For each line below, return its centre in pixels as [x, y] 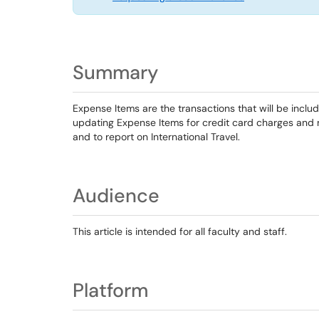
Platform [110, 290]
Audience [116, 195]
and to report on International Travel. [156, 137]
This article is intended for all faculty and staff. [180, 231]
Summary [115, 72]
